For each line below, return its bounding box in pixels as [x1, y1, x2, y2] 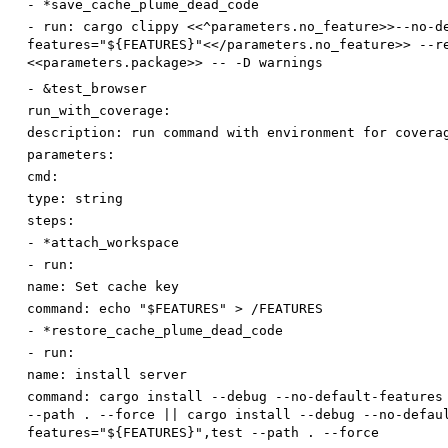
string [75, 191, 123, 207]
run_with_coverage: [27, 103, 171, 119]
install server [75, 367, 187, 383]
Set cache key [75, 279, 179, 295]
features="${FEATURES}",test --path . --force [27, 425, 379, 441]
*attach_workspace [43, 235, 179, 251]
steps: [27, 213, 75, 229]
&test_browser [43, 81, 147, 97]
